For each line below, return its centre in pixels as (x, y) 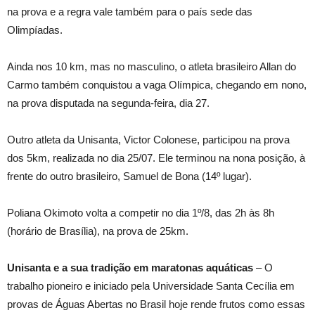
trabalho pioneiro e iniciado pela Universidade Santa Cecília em (151, 286)
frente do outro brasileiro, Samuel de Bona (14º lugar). (129, 176)
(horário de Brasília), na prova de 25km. (98, 231)
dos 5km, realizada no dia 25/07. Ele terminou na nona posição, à (156, 158)
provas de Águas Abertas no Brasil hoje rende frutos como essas (156, 304)
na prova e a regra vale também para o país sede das (130, 12)
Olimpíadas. (35, 30)
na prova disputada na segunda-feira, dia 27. (108, 103)
